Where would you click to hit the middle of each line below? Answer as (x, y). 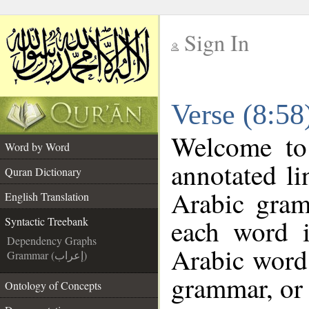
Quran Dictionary (43, 171)
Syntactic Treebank (47, 221)
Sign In (217, 42)
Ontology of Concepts (53, 285)
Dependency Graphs (52, 240)
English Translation (47, 196)
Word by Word (37, 147)
